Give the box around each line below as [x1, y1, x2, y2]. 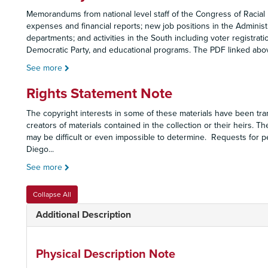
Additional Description [36, 209, 131, 221]
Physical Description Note [36, 247, 175, 261]
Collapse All [33, 190, 71, 199]
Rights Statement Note [26, 85, 172, 102]
